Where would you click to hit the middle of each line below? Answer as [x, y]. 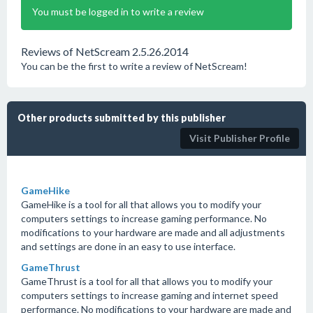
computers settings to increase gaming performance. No [144, 218]
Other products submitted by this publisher [122, 118]
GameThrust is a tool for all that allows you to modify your [147, 281]
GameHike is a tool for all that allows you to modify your [141, 204]
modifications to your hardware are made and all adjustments [153, 232]
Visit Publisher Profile [240, 138]
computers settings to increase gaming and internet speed [150, 295]
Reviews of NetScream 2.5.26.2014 [105, 51]
